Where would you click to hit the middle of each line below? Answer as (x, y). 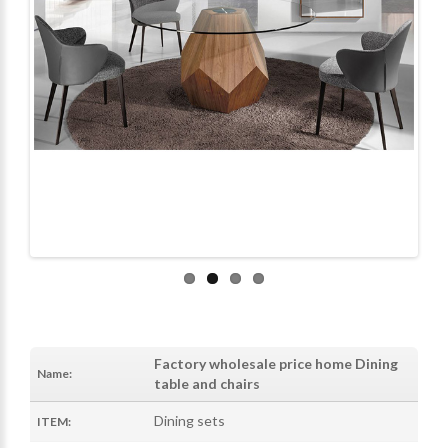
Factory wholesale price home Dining (276, 363)
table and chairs (207, 383)
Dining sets (189, 420)
